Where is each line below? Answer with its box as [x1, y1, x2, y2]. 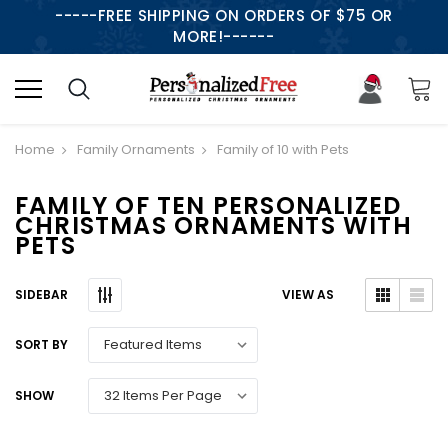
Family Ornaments [76, 139, 195, 159]
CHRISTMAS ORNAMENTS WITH [15, 208, 412, 242]
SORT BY [15, 336, 68, 354]
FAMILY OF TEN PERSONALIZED [15, 188, 402, 222]
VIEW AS [282, 286, 334, 304]
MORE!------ [173, 26, 275, 47]
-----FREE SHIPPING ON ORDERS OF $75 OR [55, 5, 393, 26]
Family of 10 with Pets [216, 139, 349, 159]
